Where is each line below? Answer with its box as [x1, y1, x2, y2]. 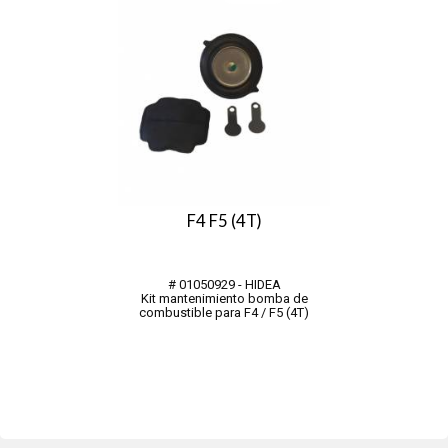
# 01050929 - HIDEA [167, 276, 281, 292]
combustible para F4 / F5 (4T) [139, 304, 309, 320]
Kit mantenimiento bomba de [140, 290, 308, 306]
